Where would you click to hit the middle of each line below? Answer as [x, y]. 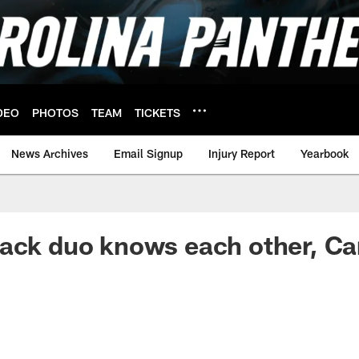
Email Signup [148, 153]
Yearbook [325, 153]
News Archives [50, 153]
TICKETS [157, 112]
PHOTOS [55, 112]
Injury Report [242, 153]
